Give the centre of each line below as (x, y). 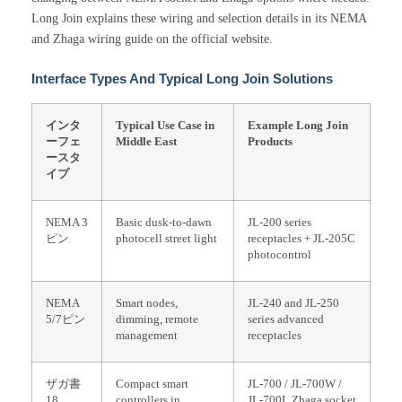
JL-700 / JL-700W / (295, 385)
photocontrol (280, 255)
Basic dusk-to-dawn (164, 223)
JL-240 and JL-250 (293, 304)
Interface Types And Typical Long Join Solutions (182, 79)
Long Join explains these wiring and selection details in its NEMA (199, 19)
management (147, 336)
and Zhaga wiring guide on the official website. (152, 39)
